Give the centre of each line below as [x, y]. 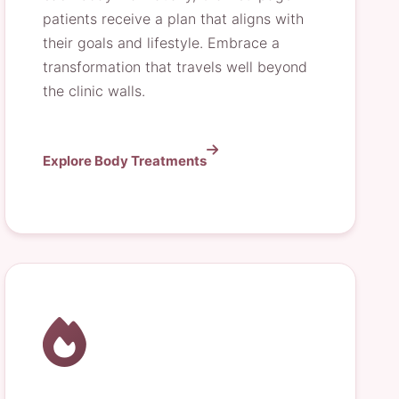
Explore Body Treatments [125, 161]
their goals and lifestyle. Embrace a [162, 43]
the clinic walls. [94, 91]
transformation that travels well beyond [175, 67]
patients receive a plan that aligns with [174, 19]
